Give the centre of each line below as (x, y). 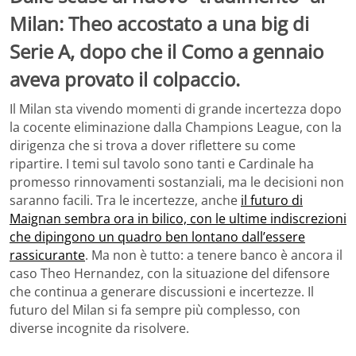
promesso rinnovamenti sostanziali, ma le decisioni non (177, 182)
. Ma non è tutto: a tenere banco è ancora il (214, 255)
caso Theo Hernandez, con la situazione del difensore (170, 274)
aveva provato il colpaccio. (125, 79)
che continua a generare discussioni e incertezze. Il (162, 292)
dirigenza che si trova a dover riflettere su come (153, 146)
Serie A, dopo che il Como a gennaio (166, 51)
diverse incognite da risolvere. (99, 329)
